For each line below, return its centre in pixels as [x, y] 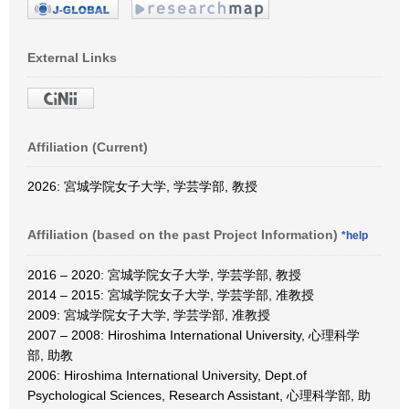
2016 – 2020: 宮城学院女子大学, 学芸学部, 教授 [164, 274]
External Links [72, 57]
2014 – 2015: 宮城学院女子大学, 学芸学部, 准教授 [171, 294]
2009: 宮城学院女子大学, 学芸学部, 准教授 [149, 315]
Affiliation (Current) [88, 147]
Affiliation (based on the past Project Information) [184, 234]
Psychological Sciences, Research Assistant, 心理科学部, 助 [199, 395]
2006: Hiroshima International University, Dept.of [167, 375]
